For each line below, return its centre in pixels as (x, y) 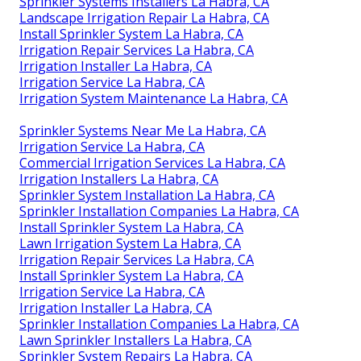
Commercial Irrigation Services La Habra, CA (152, 162)
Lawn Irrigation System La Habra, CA (130, 243)
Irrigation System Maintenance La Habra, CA (154, 98)
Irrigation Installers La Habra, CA (119, 178)
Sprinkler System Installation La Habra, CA (147, 195)
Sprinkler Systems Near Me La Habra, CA (143, 130)
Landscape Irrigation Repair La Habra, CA (144, 17)
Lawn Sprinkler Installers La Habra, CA (135, 340)
